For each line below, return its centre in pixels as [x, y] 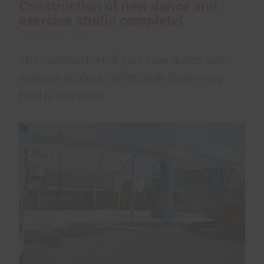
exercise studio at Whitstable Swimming [121, 77]
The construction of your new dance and [122, 59]
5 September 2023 [52, 34]
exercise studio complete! [101, 20]
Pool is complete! [62, 95]
